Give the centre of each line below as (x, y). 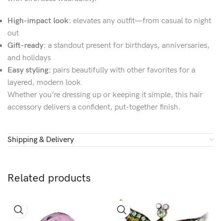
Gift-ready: (27, 46)
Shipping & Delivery (41, 140)
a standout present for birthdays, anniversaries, (128, 46)
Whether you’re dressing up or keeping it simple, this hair (105, 95)
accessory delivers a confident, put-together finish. (94, 107)
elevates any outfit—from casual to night (141, 21)
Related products (49, 178)
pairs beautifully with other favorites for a (123, 70)
